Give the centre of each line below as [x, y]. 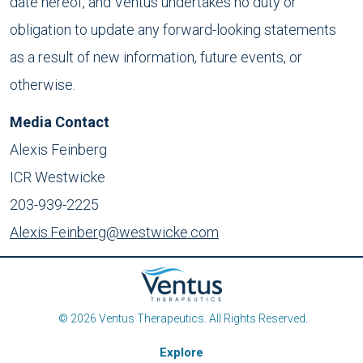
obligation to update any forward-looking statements [173, 30]
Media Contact [60, 122]
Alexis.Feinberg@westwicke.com [114, 232]
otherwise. [43, 85]
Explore [181, 352]
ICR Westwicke [58, 177]
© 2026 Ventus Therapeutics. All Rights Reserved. [181, 318]
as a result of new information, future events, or [156, 57]
